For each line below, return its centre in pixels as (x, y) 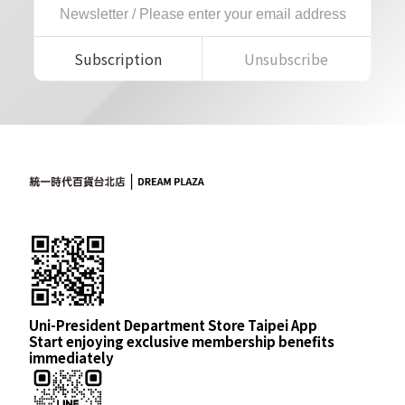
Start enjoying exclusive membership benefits (182, 342)
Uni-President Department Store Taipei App (173, 325)
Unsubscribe (287, 59)
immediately (71, 358)
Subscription (118, 59)
